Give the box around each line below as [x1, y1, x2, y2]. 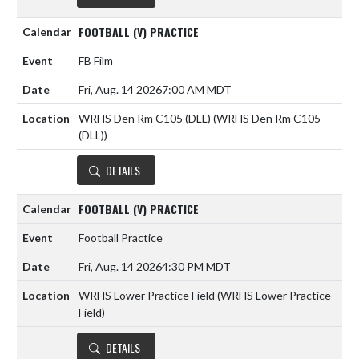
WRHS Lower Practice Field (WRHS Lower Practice [79, 288, 331, 303]
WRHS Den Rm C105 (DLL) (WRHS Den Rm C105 [79, 111, 321, 126]
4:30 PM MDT [162, 260, 231, 274]
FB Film [79, 54, 113, 68]
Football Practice [79, 231, 163, 245]
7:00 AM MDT [162, 83, 232, 97]
